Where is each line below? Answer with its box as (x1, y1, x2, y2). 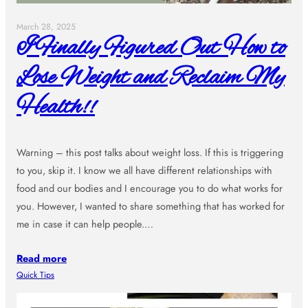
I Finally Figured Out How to (16, 32, 285, 65)
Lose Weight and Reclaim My (16, 62, 285, 94)
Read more (16, 251, 67, 266)
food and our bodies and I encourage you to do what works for (16, 181, 283, 196)
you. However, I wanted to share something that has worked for (16, 199, 285, 214)
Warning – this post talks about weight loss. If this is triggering (16, 145, 283, 160)
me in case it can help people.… (16, 217, 153, 232)
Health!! (16, 91, 95, 124)
